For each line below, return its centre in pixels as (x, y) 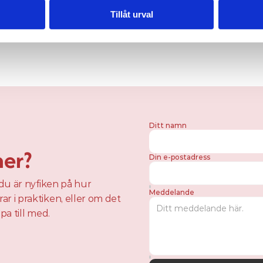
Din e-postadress (180, 157)
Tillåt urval (131, 14)
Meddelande (172, 192)
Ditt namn (168, 125)
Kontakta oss (131, 22)
